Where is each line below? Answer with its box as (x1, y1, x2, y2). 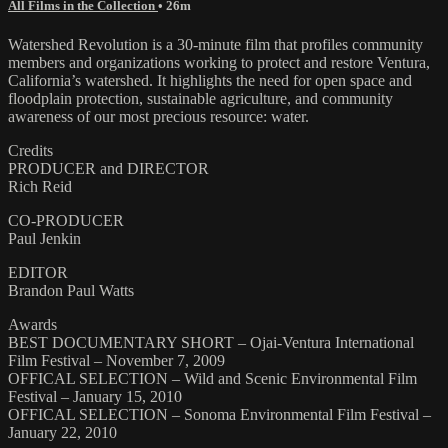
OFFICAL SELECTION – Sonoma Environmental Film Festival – (8, 405, 431, 423)
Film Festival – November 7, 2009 (8, 351, 225, 369)
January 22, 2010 (8, 423, 117, 441)
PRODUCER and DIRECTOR (8, 159, 209, 177)
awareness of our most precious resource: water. (8, 107, 309, 125)
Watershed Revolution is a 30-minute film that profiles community (8, 35, 423, 53)
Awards (8, 315, 57, 333)
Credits (8, 141, 53, 159)
